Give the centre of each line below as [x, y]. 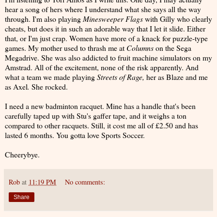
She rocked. [50, 86]
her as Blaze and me [176, 77]
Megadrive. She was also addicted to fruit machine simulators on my [108, 57]
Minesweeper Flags [114, 18]
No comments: [85, 182]
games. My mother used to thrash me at [66, 47]
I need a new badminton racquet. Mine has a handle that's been [100, 106]
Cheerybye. [22, 154]
